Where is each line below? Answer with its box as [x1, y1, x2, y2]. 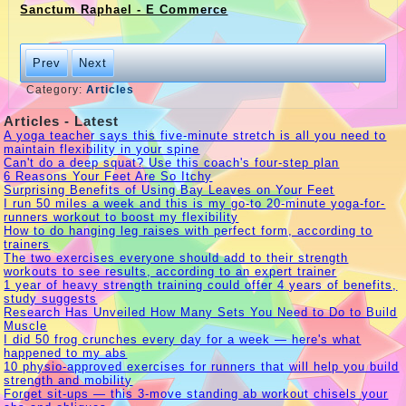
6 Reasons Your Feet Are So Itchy [4, 169, 213, 184]
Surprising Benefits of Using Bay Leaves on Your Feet [4, 183, 335, 198]
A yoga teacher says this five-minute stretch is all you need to [4, 129, 387, 143]
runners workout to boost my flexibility [4, 210, 239, 225]
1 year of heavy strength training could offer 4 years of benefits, [4, 278, 398, 293]
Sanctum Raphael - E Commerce [20, 3, 228, 17]
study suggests [4, 292, 98, 306]
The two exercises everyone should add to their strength [4, 251, 349, 266]
